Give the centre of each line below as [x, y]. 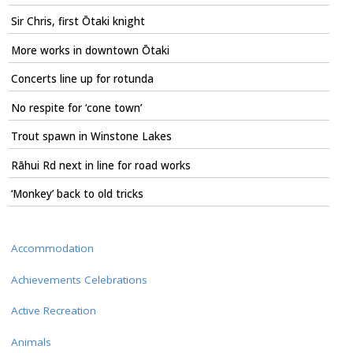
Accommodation [52, 249]
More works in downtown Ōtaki [90, 50]
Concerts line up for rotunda [82, 79]
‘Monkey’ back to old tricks [77, 193]
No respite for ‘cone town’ [76, 108]
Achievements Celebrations [79, 279]
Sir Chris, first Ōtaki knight [78, 22]
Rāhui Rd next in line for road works [100, 165]
